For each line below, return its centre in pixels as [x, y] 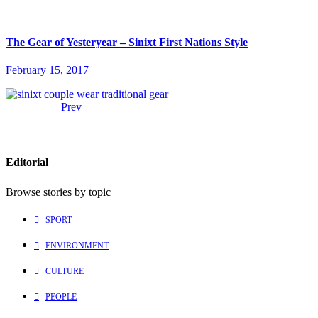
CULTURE [65, 271]
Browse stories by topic [58, 192]
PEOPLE [61, 296]
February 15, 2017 [47, 70]
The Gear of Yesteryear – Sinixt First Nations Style [127, 42]
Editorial [27, 163]
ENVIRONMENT [77, 245]
